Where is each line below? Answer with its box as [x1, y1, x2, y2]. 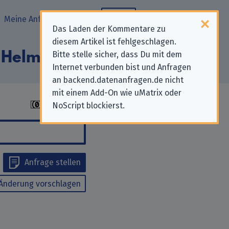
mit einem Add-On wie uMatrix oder [52, 88, 181, 98]
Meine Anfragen [4, 14, 62, 24]
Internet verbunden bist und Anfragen [52, 62, 191, 72]
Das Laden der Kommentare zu [52, 24, 166, 34]
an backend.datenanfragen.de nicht [52, 75, 184, 85]
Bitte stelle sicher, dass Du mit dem [52, 50, 182, 59]
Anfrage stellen [25, 157, 81, 167]
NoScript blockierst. [52, 101, 125, 110]
